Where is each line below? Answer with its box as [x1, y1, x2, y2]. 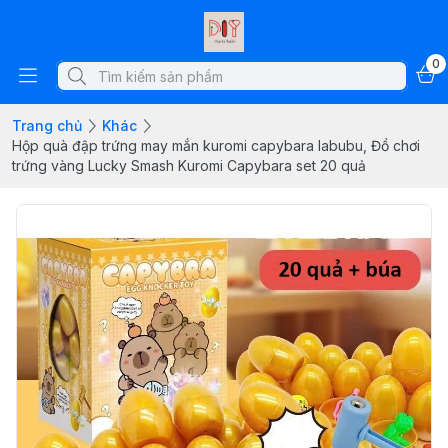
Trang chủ [12, 117, 82, 134]
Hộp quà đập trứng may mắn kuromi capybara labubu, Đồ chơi [12, 137, 420, 154]
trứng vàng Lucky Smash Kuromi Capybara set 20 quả [12, 157, 366, 174]
